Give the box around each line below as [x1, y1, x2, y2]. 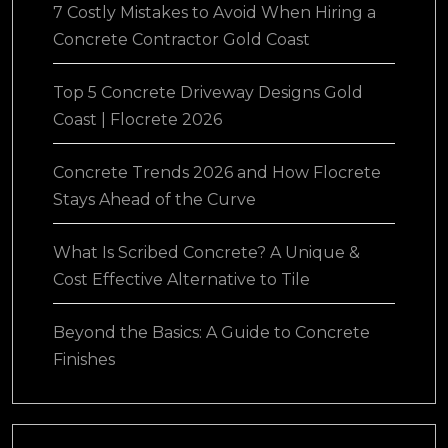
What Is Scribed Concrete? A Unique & [53, 243, 360, 262]
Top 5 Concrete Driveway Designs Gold [53, 83, 363, 102]
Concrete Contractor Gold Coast [53, 30, 310, 49]
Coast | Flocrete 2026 [53, 110, 222, 129]
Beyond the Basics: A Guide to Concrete [53, 323, 370, 342]
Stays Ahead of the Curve [53, 190, 256, 209]
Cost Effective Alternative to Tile [53, 270, 310, 289]
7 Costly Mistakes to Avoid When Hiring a [53, 3, 376, 22]
